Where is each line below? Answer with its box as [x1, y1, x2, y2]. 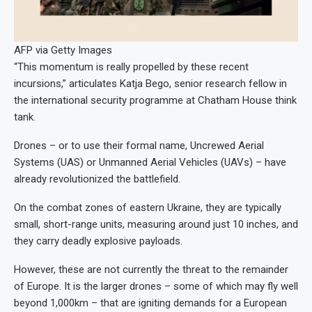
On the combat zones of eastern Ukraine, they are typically [14, 201, 281, 214]
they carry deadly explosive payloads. [14, 234, 182, 247]
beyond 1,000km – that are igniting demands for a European [14, 296, 287, 309]
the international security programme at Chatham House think [14, 93, 297, 107]
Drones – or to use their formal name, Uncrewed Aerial [14, 139, 264, 152]
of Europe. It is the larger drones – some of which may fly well [14, 279, 298, 292]
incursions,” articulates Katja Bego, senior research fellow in [14, 77, 287, 90]
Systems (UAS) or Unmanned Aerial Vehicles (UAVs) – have [14, 155, 286, 169]
